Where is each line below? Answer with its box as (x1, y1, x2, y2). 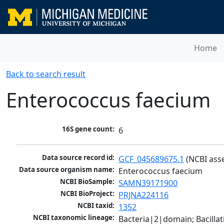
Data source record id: (42, 153, 115, 162)
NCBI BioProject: (60, 189, 115, 198)
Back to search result (6, 68, 85, 79)
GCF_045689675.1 (118, 153, 184, 165)
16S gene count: (62, 124, 115, 134)
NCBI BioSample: (60, 177, 115, 186)
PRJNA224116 (118, 189, 169, 201)
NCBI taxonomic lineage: (33, 213, 115, 222)
